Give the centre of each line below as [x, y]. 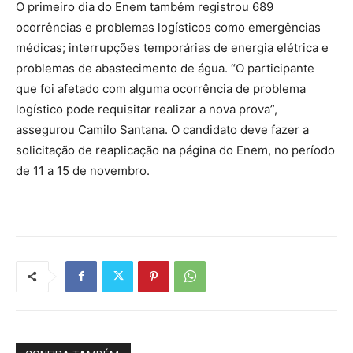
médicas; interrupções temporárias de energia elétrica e [172, 47]
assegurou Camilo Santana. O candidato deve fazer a [162, 129]
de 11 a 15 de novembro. [83, 170]
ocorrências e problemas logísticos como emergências [168, 27]
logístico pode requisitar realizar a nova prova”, [147, 109]
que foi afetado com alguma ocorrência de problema [161, 88]
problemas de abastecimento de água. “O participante [165, 68]
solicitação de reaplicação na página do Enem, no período [175, 150]
